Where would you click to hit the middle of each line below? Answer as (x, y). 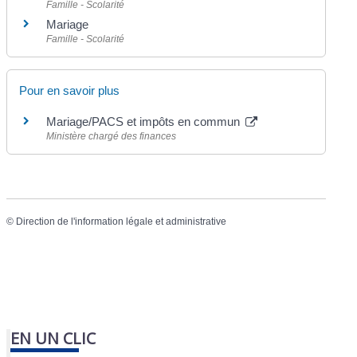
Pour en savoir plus (70, 90)
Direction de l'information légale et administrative (122, 222)
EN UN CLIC (53, 338)
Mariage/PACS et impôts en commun (145, 121)
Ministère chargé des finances (112, 136)
